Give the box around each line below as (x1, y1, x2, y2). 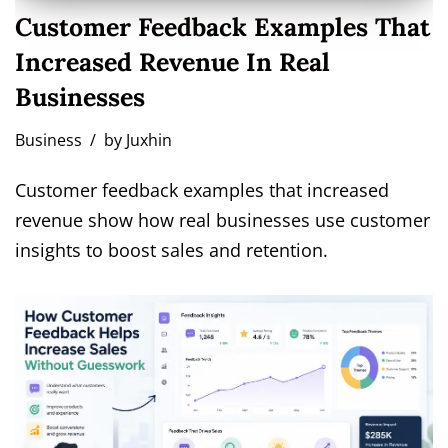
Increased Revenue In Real (15, 46, 330, 79)
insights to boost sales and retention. (15, 238, 328, 263)
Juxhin (126, 129, 172, 152)
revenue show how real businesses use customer (15, 208, 430, 233)
